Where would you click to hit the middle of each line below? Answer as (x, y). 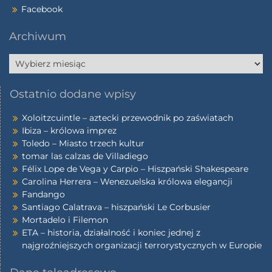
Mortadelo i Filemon (65, 219)
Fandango (43, 194)
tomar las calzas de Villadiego (85, 156)
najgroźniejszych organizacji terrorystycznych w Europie (142, 245)
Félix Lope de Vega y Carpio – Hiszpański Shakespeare (135, 168)
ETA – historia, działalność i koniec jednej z (111, 232)
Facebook (42, 9)
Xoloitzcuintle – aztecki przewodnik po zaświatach (127, 117)
